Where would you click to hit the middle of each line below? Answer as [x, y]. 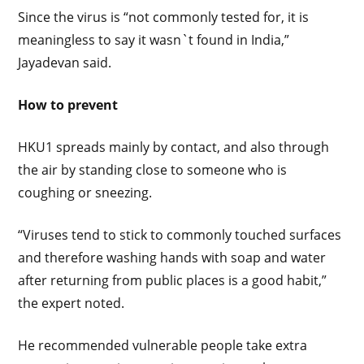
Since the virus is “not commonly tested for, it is [164, 17]
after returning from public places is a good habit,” [173, 280]
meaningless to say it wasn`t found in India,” [154, 39]
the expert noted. [71, 303]
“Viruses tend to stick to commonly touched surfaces [180, 234]
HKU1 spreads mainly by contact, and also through [174, 147]
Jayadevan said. [65, 62]
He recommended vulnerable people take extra [163, 345]
